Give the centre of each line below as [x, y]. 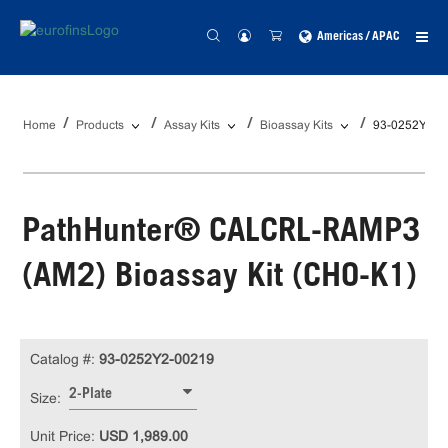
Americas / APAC [358, 37]
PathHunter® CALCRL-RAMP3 [221, 233]
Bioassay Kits [296, 125]
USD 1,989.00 [143, 436]
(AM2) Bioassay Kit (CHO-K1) [219, 278]
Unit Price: [64, 436]
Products [100, 125]
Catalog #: [62, 359]
